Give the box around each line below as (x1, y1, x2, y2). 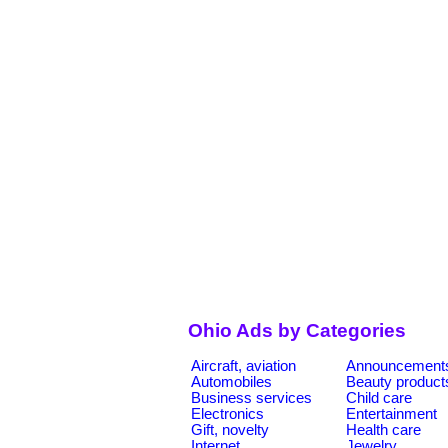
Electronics (191, 405, 264, 422)
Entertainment (346, 405, 437, 422)
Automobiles (191, 373, 272, 390)
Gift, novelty (191, 421, 269, 438)
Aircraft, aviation (191, 357, 296, 374)
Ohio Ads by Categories (188, 320, 406, 342)
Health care (346, 421, 421, 438)
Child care (346, 389, 412, 406)
